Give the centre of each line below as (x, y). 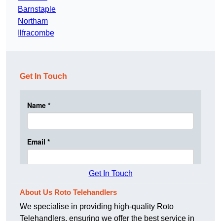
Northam (33, 21)
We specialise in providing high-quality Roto (97, 207)
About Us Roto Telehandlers (68, 192)
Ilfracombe (36, 33)
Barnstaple (37, 9)
